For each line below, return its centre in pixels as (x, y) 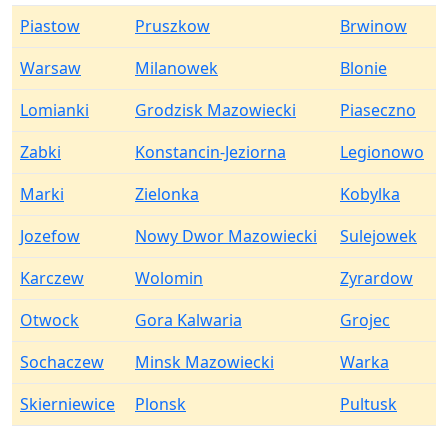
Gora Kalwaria (188, 320)
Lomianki (54, 110)
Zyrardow (376, 278)
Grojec (365, 320)
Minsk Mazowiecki (204, 362)
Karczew (52, 278)
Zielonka (167, 194)
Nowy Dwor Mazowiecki (226, 236)
